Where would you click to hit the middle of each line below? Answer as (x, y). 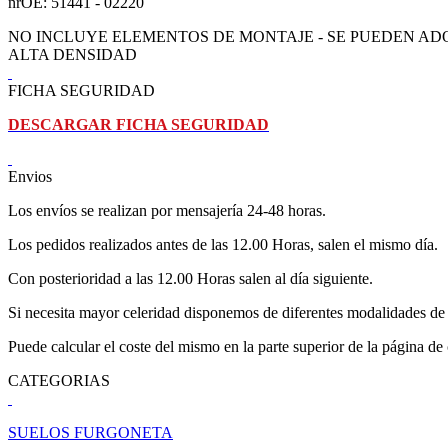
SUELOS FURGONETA (90, 433)
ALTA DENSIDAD (72, 55)
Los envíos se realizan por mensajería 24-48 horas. (167, 211)
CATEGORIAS (59, 381)
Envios (30, 177)
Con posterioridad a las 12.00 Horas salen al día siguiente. (190, 279)
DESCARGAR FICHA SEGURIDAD (138, 125)
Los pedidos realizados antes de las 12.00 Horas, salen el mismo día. (223, 245)
